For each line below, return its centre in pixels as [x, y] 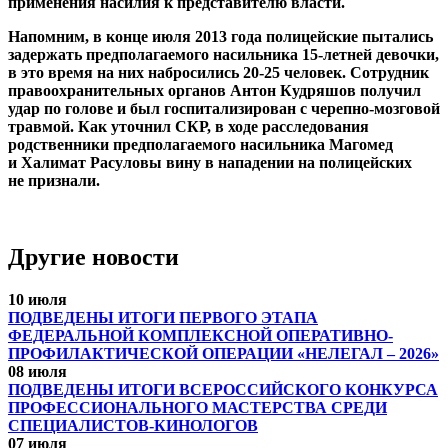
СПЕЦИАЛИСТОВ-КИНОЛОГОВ [133, 425]
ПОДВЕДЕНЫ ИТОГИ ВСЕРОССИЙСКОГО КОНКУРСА [223, 389]
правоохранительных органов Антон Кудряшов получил [214, 91]
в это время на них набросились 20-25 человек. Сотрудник [218, 73]
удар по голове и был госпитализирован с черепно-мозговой [224, 109]
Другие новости [93, 257]
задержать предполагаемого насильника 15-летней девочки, [223, 55]
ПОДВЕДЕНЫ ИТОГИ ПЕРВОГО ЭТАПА [163, 317]
